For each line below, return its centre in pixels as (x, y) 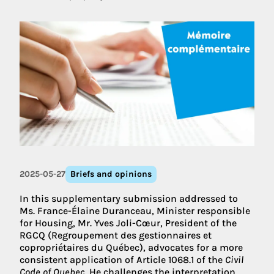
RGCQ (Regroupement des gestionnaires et (116, 235)
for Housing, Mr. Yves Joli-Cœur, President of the (128, 223)
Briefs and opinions (111, 174)
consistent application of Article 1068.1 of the (122, 259)
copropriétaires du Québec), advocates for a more (131, 247)
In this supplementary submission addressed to (129, 198)
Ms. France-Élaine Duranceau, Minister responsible (135, 210)
